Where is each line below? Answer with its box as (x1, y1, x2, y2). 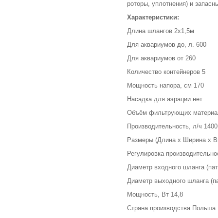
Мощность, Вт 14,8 (127, 190, 183, 198)
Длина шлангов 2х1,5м (127, 27, 194, 35)
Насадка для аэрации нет (127, 95, 202, 103)
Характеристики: (127, 13, 179, 21)
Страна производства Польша (127, 204, 216, 212)
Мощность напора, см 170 (127, 81, 204, 89)
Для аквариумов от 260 (127, 54, 196, 62)
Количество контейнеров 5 (127, 68, 205, 75)
